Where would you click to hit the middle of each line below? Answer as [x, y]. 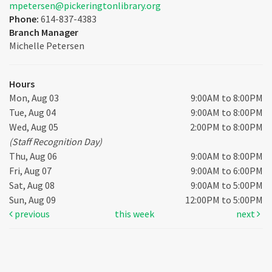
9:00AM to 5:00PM [227, 185]
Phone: [25, 19]
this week [135, 214]
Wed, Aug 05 [34, 127]
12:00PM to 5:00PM [224, 200]
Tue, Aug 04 [32, 113]
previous [31, 214]
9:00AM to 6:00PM [227, 171]
